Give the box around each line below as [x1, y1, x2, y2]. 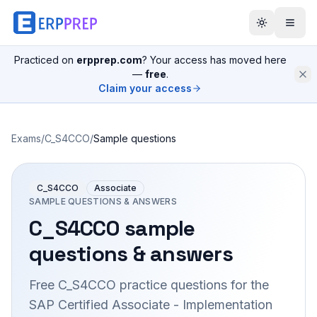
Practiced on [13, 54, 76, 66]
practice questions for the [116, 277, 269, 292]
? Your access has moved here [142, 54, 287, 66]
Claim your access [98, 82, 192, 94]
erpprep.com [76, 54, 142, 66]
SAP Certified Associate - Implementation [29, 297, 272, 312]
